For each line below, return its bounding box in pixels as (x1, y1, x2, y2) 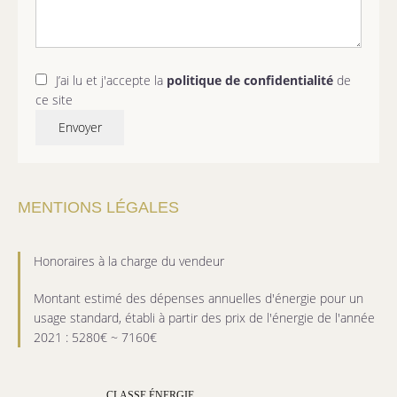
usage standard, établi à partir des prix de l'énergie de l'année (34, 309, 375, 327)
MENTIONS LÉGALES (18, 198, 179, 217)
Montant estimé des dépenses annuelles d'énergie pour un (34, 290, 363, 307)
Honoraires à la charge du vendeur (34, 253, 224, 270)
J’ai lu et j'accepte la (56, 72, 167, 90)
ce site (35, 91, 73, 109)
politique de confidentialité (167, 72, 333, 90)
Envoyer (58, 119, 102, 136)
